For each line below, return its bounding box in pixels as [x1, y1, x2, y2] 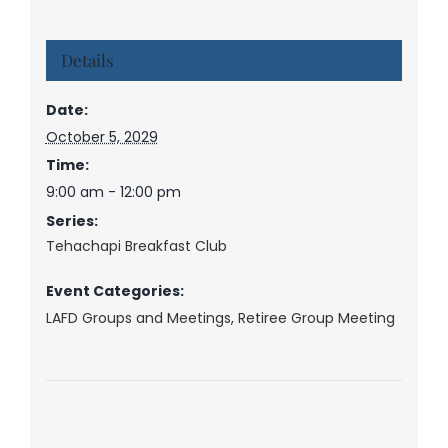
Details [60, 48, 114, 71]
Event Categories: [45, 280, 184, 301]
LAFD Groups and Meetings [45, 307, 231, 328]
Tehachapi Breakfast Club [45, 235, 227, 256]
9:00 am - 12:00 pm [45, 181, 181, 202]
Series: [45, 210, 98, 231]
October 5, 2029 [45, 126, 158, 147]
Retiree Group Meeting [237, 307, 395, 328]
